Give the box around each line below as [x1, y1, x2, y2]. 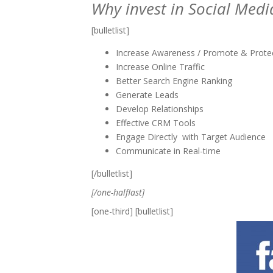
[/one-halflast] [91, 186, 144, 198]
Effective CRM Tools [116, 117, 196, 129]
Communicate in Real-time [116, 145, 221, 157]
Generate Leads [116, 89, 179, 101]
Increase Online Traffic [116, 61, 205, 73]
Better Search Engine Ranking [116, 75, 232, 87]
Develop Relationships [116, 103, 204, 115]
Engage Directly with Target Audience [116, 131, 266, 143]
